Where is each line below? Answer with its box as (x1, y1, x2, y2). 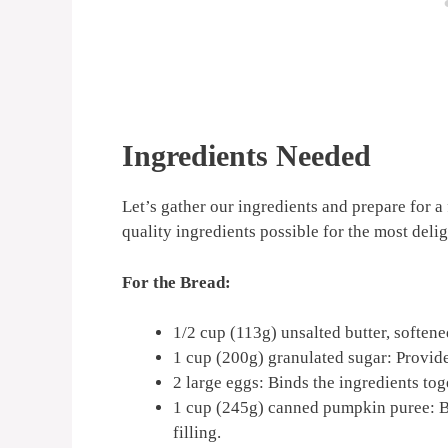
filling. (173, 423, 221, 442)
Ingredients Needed (122, 139, 371, 172)
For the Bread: (122, 272, 231, 292)
